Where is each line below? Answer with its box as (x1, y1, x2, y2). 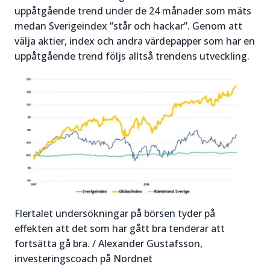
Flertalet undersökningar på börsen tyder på (14, 206, 215, 220)
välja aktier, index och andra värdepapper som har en (14, 34, 255, 48)
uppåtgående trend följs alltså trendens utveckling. (14, 49, 250, 63)
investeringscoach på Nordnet (14, 251, 152, 265)
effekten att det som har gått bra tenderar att (14, 221, 225, 235)
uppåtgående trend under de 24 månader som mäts (14, 4, 251, 17)
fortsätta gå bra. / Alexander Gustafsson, (14, 236, 202, 250)
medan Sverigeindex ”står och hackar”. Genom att (14, 19, 242, 33)
